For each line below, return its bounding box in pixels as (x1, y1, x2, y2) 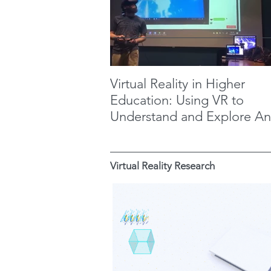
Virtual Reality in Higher (110, 76, 245, 92)
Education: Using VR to (110, 92, 244, 108)
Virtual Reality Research (110, 159, 215, 172)
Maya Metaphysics (110, 125, 217, 141)
